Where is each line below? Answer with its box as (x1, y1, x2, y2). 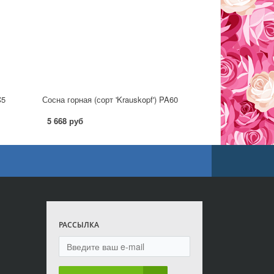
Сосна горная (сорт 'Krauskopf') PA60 (42, 94, 178, 106)
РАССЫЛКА (59, 220, 99, 231)
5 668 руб (47, 115, 83, 127)
